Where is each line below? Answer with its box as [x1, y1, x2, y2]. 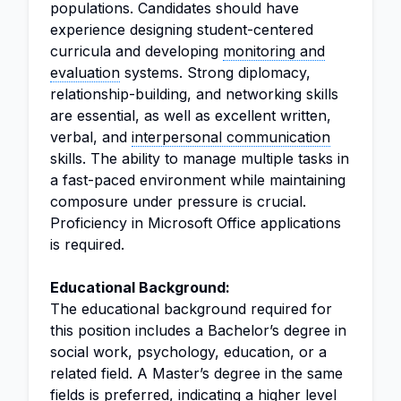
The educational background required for [50, 300, 332, 318]
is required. [50, 235, 124, 253]
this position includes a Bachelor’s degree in [50, 321, 346, 339]
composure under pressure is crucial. [50, 192, 306, 210]
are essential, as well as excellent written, [50, 107, 331, 124]
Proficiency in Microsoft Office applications [50, 214, 341, 232]
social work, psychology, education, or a [50, 343, 327, 361]
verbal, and [50, 128, 132, 146]
